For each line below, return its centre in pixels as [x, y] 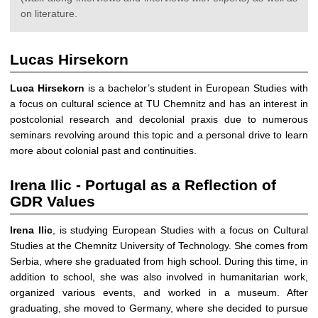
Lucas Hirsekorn [69, 59]
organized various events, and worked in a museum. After [159, 293]
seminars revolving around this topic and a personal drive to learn [159, 135]
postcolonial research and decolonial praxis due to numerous [159, 119]
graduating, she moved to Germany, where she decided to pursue [159, 308]
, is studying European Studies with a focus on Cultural [180, 230]
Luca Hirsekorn [47, 88]
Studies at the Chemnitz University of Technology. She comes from [159, 246]
